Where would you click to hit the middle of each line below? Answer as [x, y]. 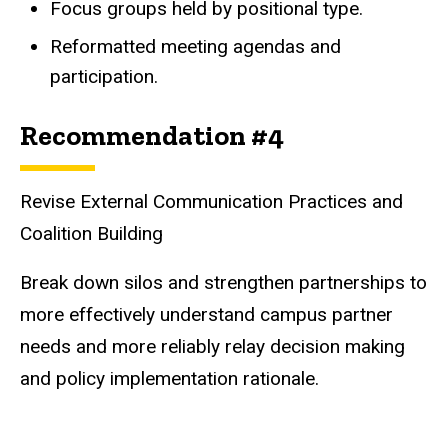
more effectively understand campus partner [206, 315]
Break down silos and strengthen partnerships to [223, 283]
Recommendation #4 [152, 136]
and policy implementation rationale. [174, 379]
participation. [104, 77]
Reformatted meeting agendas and [195, 47]
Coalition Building [91, 234]
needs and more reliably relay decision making [212, 347]
